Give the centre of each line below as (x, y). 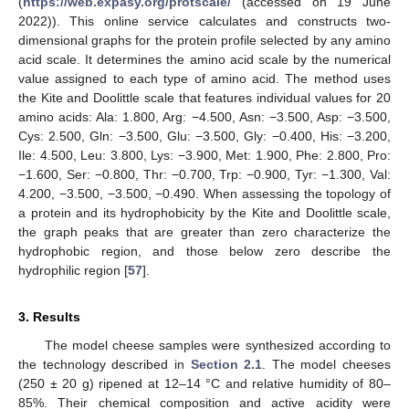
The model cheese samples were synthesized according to (217, 345)
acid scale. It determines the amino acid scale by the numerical (204, 59)
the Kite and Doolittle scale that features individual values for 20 (204, 97)
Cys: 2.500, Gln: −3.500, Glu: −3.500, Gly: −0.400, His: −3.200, (204, 136)
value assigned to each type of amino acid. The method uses (204, 78)
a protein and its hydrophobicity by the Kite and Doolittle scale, (204, 212)
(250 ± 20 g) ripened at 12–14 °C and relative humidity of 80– (204, 383)
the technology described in (105, 364)
